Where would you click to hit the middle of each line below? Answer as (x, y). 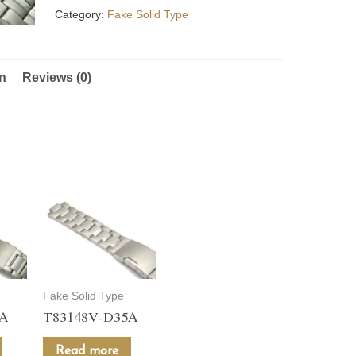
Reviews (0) (56, 78)
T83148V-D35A (91, 316)
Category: (81, 14)
